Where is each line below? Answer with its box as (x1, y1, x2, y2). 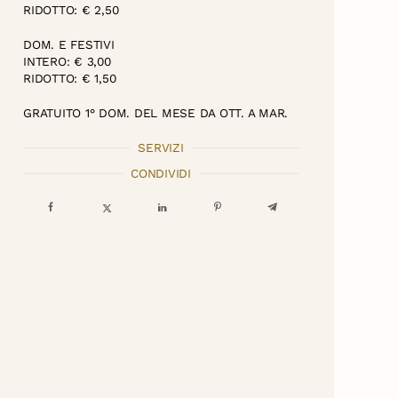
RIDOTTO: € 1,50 (23, 70, 116, 85)
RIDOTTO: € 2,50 (23, 2, 119, 17)
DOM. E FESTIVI (23, 36, 115, 52)
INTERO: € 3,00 (23, 53, 111, 68)
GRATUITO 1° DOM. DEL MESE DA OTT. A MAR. (23, 105, 289, 120)
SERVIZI (138, 139, 184, 155)
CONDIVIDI (131, 165, 191, 180)
